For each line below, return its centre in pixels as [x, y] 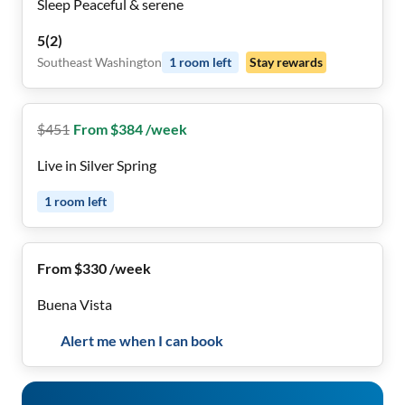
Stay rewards [286, 62]
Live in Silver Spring [97, 165]
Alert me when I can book [142, 340]
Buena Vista [75, 304]
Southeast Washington [99, 62]
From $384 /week [130, 129]
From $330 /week [94, 268]
